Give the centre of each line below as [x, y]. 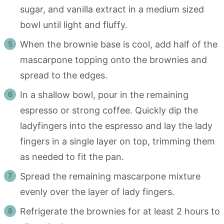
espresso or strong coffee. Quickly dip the [109, 110]
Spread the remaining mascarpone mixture [110, 176]
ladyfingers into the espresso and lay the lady [116, 125]
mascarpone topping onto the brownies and [113, 59]
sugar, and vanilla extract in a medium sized [112, 9]
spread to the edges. [64, 75]
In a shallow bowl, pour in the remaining [104, 94]
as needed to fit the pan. [72, 156]
